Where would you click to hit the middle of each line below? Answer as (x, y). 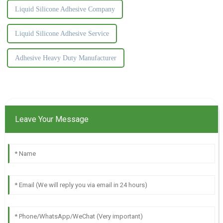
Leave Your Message (52, 119)
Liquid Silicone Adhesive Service (62, 33)
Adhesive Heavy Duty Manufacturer (65, 58)
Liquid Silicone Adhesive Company (65, 9)
